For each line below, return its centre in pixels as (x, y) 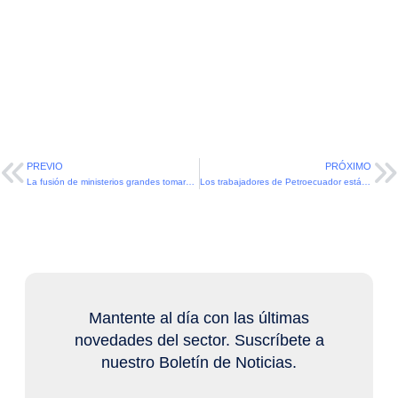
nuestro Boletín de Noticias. (199, 363)
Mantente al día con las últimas (199, 318)
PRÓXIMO (348, 166)
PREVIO (45, 166)
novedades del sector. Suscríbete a (199, 341)
